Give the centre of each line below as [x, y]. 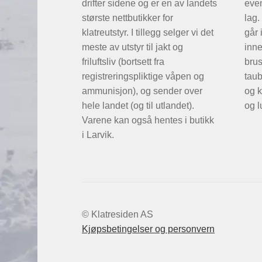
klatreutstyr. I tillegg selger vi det [148, 32]
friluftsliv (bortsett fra [123, 61]
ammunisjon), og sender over [142, 91]
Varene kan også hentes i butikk [148, 120]
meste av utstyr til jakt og [132, 47]
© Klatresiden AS [118, 214]
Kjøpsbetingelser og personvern [148, 229]
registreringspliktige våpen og [143, 76]
